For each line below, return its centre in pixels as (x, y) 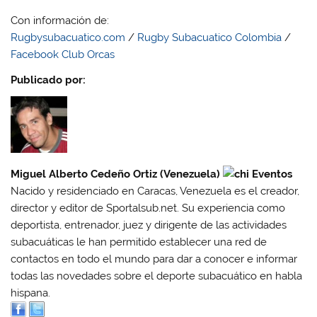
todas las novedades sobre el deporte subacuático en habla (157, 276)
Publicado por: (48, 80)
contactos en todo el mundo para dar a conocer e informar (154, 259)
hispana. (31, 293)
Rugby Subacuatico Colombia (210, 38)
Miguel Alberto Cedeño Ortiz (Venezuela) (117, 174)
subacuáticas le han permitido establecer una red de (139, 242)
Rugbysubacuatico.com (68, 38)
